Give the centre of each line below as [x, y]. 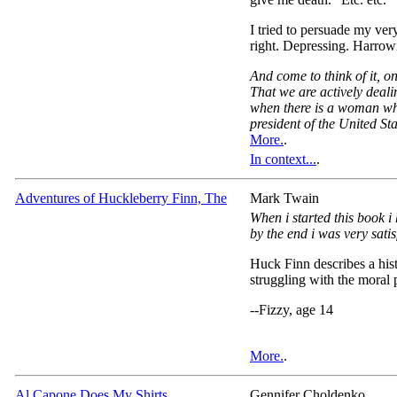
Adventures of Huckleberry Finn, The [121, 198]
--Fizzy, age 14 [292, 309]
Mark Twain [284, 198]
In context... [283, 159]
